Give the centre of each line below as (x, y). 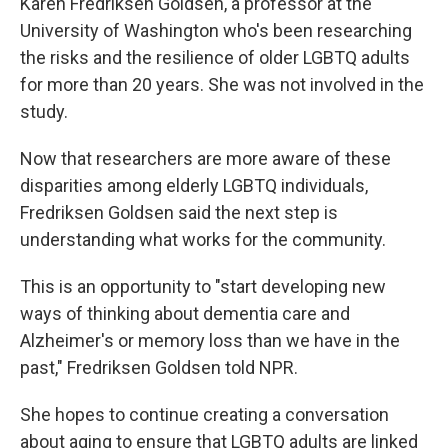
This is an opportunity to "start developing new (203, 286)
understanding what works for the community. (203, 239)
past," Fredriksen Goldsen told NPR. (159, 367)
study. (44, 111)
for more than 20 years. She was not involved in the (222, 84)
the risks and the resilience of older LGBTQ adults (215, 57)
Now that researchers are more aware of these (205, 158)
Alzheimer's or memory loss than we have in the (210, 340)
